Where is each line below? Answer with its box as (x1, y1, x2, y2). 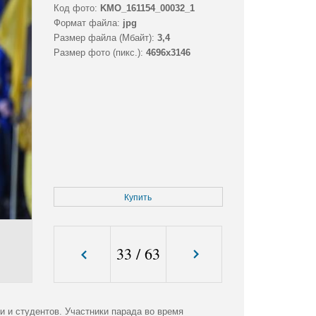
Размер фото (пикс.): (53, 47, 143, 59)
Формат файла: (53, 18, 120, 29)
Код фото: (53, 3, 97, 14)
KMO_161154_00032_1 (99, 3, 195, 14)
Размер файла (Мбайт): (53, 32, 154, 44)
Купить (124, 193, 152, 203)
